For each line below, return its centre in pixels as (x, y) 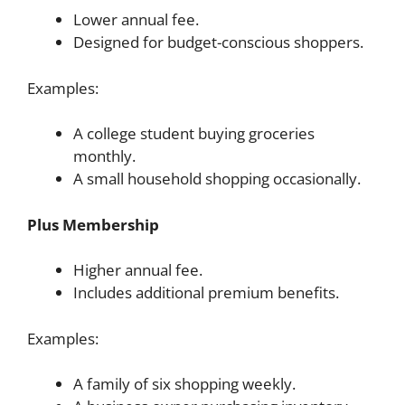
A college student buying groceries (194, 134)
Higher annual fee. (138, 270)
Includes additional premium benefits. (206, 293)
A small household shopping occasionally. (217, 179)
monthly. (104, 156)
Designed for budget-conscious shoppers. (218, 42)
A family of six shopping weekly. (184, 384)
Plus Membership (93, 224)
